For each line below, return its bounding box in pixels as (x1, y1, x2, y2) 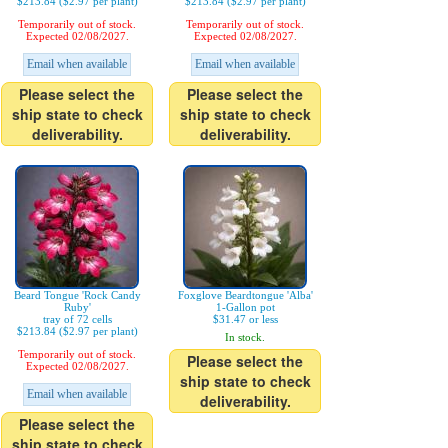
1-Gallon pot (215, 301, 275, 314)
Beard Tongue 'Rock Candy (13, 289, 141, 302)
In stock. (225, 331, 265, 344)
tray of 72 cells (42, 313, 112, 326)
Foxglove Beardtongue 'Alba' (177, 289, 313, 302)
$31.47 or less (212, 313, 278, 326)
